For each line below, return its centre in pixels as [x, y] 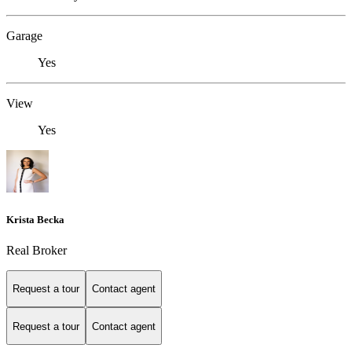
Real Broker [37, 250]
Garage [24, 36]
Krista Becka [35, 219]
